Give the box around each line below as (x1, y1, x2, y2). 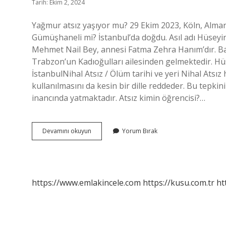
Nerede (91, 153, 112, 162)
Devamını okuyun (42, 127, 91, 135)
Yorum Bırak (122, 127, 157, 135)
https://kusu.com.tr (143, 177, 214, 188)
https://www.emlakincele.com (32, 177, 141, 188)
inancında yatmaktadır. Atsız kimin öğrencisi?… (32, 92, 205, 103)
